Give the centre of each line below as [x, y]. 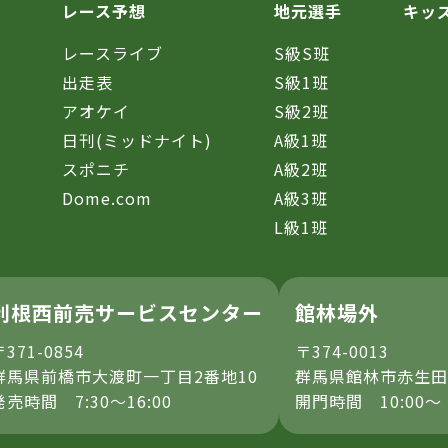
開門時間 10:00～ [368, 401]
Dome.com [106, 198]
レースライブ [112, 53]
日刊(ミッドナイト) [136, 140]
